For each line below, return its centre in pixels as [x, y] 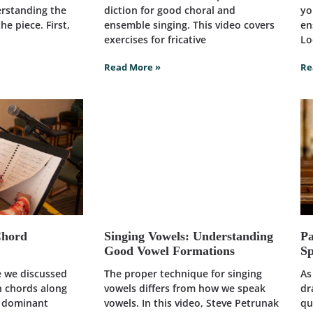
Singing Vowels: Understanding [188, 236]
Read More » [132, 67]
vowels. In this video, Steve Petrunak [191, 303]
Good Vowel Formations [169, 251]
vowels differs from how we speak [184, 289]
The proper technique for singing [183, 274]
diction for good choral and [169, 10]
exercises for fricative [155, 40]
